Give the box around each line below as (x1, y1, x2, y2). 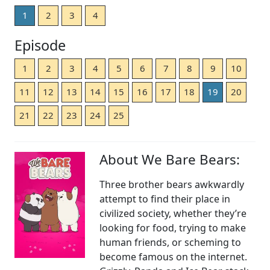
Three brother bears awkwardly (99, 178, 245, 192)
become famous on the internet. (99, 250, 248, 264)
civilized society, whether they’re (99, 207, 247, 221)
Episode (14, 36, 66, 55)
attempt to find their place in (99, 192, 231, 206)
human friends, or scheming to (99, 236, 242, 250)
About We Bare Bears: (99, 150, 240, 169)
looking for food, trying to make (99, 221, 246, 235)
